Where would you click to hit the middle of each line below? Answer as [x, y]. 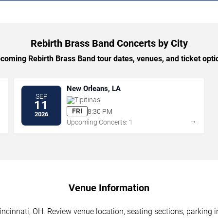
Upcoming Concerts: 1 [100, 122]
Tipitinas [88, 100]
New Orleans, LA [94, 89]
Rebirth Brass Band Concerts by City [109, 44]
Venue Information [109, 188]
